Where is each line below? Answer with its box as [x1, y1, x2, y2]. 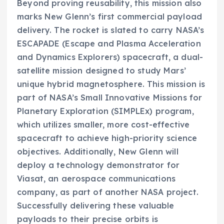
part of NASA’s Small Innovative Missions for [17, 92, 202, 103]
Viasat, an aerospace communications [17, 173, 176, 184]
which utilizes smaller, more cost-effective [17, 119, 190, 130]
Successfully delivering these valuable [17, 200, 174, 211]
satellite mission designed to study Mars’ [17, 65, 186, 76]
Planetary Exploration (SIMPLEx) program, [17, 106, 194, 116]
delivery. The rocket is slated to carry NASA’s [17, 25, 204, 35]
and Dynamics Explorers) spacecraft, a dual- [17, 52, 203, 62]
